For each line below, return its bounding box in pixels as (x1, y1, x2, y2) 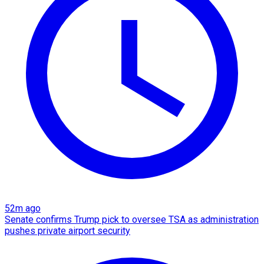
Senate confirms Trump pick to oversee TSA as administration (5, 213, 259, 225)
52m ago (5, 202, 41, 214)
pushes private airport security (5, 225, 130, 236)
